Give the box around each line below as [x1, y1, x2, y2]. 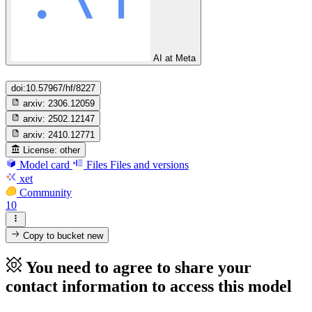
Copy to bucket [20, 230, 88, 241]
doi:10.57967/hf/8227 [11, 82, 95, 93]
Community [19, 186, 72, 198]
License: [23, 144, 58, 155]
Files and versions [110, 158, 189, 171]
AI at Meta [153, 53, 196, 64]
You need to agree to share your [26, 258, 251, 277]
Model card [19, 158, 70, 171]
